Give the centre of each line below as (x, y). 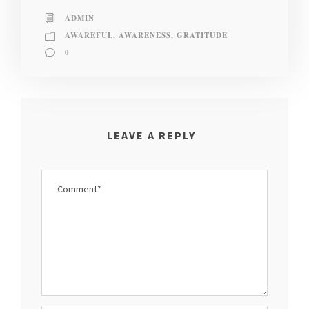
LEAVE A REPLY (151, 135)
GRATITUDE (202, 35)
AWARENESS (145, 35)
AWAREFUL (89, 35)
